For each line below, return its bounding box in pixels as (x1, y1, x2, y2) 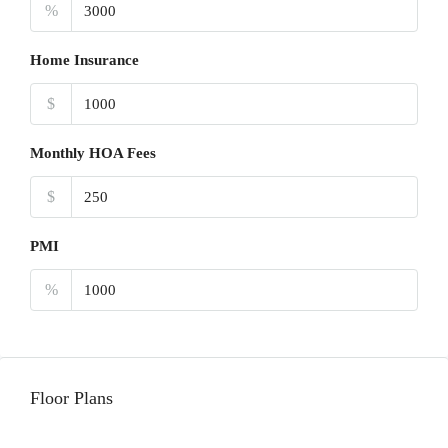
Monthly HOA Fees (30, 145, 156, 161)
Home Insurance (30, 52, 139, 68)
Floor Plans (30, 388, 113, 408)
